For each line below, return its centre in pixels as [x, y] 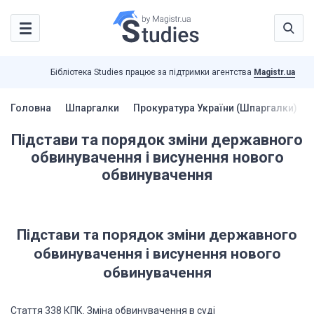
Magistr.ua [274, 72]
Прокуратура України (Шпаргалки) [215, 108]
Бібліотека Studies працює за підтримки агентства [152, 72]
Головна [31, 108]
